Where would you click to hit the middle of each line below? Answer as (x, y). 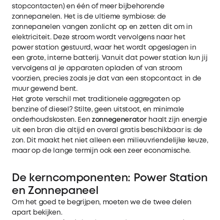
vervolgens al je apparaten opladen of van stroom (97, 68)
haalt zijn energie (177, 120)
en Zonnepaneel (55, 191)
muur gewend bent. (45, 89)
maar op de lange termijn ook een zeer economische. (101, 151)
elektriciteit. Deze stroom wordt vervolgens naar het (99, 37)
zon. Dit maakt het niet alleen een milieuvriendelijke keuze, (110, 140)
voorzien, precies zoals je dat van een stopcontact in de (107, 78)
